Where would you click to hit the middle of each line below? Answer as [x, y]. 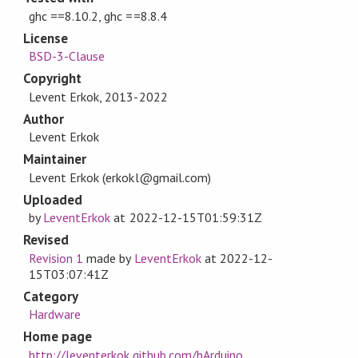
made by [109, 258]
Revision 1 [56, 258]
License [46, 38]
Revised [46, 240]
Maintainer [55, 159]
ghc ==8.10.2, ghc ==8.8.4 [98, 16]
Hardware [55, 314]
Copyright [52, 79]
